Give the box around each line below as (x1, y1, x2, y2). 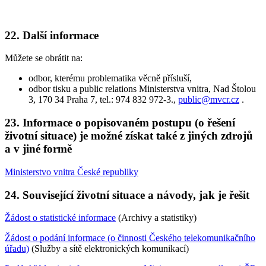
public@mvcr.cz (178, 94, 239, 105)
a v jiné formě (5, 142, 72, 156)
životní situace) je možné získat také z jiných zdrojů (5, 129, 253, 142)
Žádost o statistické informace (5, 213, 116, 223)
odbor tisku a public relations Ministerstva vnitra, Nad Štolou (28, 84, 256, 94)
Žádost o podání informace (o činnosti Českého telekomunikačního (5, 233, 255, 243)
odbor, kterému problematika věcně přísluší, (28, 73, 192, 84)
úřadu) (5, 243, 29, 254)
